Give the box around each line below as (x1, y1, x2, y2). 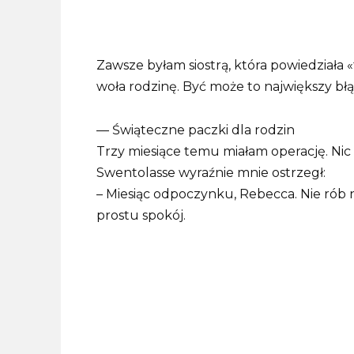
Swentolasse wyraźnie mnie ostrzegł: (96, 164, 326, 180)
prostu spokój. (96, 207, 186, 223)
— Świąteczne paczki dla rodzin (96, 122, 295, 137)
